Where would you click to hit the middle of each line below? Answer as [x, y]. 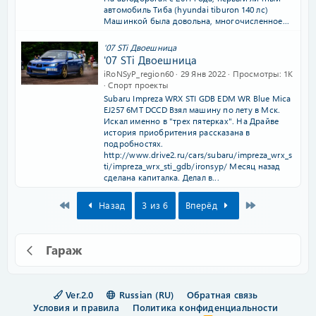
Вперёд [202, 205]
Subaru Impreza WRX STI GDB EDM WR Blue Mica [197, 98]
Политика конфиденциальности [205, 307]
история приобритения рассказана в [177, 132]
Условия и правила [76, 307]
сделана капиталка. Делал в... [162, 177]
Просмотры [256, 73]
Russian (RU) [145, 294]
